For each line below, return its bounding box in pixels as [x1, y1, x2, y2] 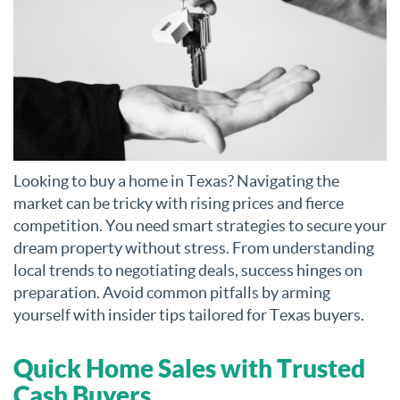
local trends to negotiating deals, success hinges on [13, 260, 362, 279]
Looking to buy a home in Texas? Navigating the [13, 171, 339, 190]
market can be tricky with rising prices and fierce [13, 193, 344, 212]
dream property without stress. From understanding [13, 237, 374, 257]
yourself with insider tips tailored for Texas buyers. [13, 304, 364, 324]
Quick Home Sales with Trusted [13, 353, 365, 383]
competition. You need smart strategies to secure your [13, 215, 387, 235]
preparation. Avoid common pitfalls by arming [13, 282, 330, 302]
